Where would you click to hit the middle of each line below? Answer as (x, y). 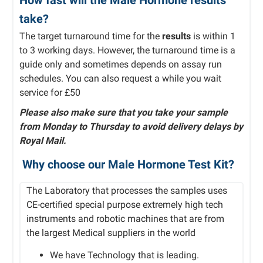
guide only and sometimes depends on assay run (121, 64)
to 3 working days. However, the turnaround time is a (127, 50)
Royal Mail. (43, 141)
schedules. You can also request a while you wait (120, 78)
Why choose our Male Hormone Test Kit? (128, 164)
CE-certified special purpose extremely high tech (125, 205)
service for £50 (50, 92)
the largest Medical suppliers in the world (111, 233)
